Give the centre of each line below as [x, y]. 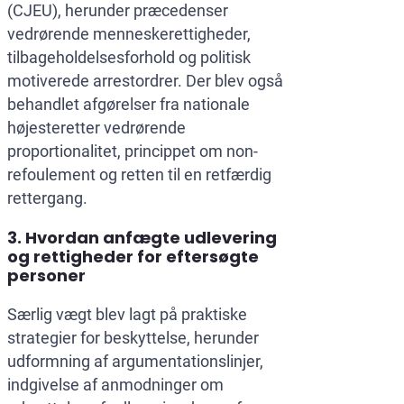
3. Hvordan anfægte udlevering [142, 238]
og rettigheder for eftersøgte [133, 257]
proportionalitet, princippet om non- [133, 151]
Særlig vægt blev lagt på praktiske [127, 315]
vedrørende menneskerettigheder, [129, 34]
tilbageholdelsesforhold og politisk [129, 58]
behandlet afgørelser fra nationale [129, 105]
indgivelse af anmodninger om [115, 385]
